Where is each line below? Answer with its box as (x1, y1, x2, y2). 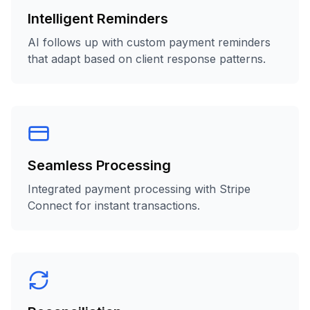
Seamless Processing (28, 157, 171, 174)
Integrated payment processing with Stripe (28, 182, 250, 196)
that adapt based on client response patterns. (28, 52, 266, 66)
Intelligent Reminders (28, 10, 168, 27)
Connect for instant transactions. (28, 199, 200, 212)
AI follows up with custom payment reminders (28, 35, 271, 49)
